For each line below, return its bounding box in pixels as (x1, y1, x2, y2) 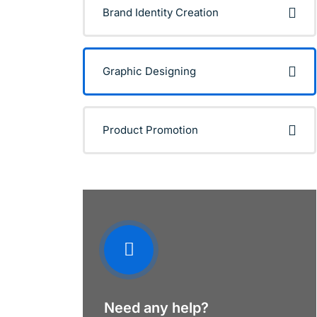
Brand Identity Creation (103, 6, 219, 19)
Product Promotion (103, 123, 198, 137)
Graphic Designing (103, 64, 196, 78)
